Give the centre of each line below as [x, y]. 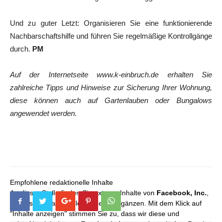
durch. [21, 49]
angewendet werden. [43, 113]
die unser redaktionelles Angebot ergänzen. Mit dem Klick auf [106, 203]
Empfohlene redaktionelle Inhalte [61, 182]
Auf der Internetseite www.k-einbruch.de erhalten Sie [111, 75]
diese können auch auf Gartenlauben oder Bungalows [111, 100]
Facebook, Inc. [182, 193]
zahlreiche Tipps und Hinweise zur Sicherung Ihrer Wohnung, [111, 87]
